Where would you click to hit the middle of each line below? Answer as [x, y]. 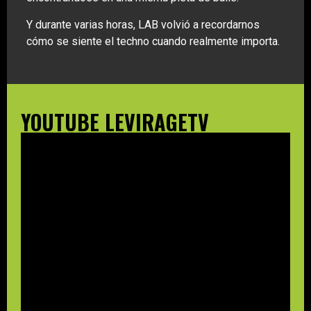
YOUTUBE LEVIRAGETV [115, 122]
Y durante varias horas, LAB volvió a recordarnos [143, 24]
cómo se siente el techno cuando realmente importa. [153, 41]
